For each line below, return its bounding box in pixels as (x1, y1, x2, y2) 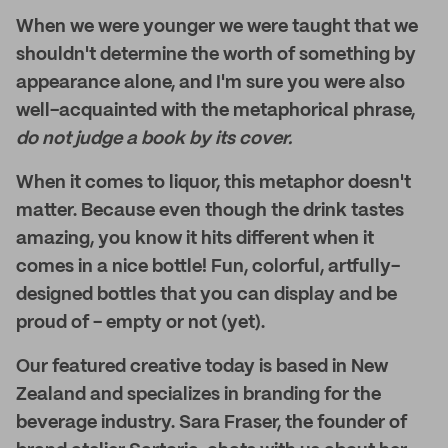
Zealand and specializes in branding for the (16, 386, 381, 404)
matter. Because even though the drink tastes (16, 202, 404, 220)
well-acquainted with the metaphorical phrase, (16, 102, 415, 120)
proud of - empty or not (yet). (16, 314, 265, 332)
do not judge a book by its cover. (16, 130, 292, 148)
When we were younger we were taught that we (16, 18, 418, 36)
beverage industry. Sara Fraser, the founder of (16, 414, 407, 432)
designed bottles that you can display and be (16, 286, 397, 304)
